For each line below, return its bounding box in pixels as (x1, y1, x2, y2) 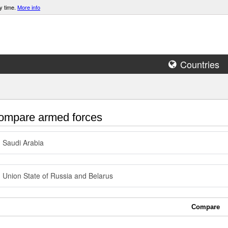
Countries (180, 58, 219, 71)
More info (17, 3, 40, 11)
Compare (191, 203, 220, 211)
